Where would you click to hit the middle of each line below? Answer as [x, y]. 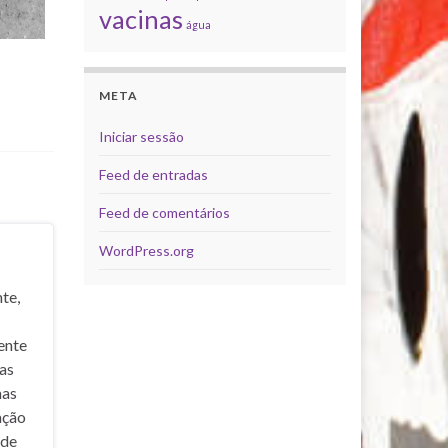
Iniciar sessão [141, 136]
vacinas [140, 18]
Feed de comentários [164, 212]
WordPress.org [146, 250]
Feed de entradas [153, 174]
